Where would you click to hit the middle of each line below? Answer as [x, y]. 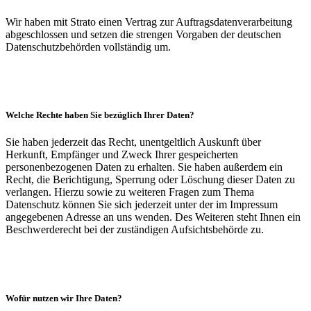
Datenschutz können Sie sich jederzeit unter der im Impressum [142, 205]
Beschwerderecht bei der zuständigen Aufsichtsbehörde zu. [135, 230]
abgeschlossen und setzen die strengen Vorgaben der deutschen [143, 34]
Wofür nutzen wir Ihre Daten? [64, 298]
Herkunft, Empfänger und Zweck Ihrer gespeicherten [122, 155]
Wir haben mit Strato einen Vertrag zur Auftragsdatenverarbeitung [149, 22]
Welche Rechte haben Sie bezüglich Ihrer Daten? [100, 115]
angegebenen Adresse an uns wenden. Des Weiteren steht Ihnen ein [153, 217]
